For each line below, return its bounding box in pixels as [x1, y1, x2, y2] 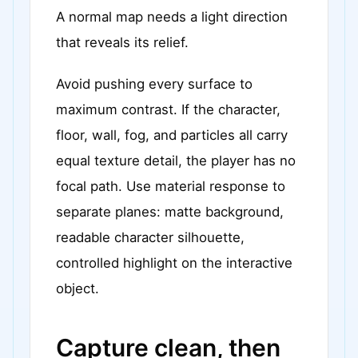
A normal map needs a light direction [56, 9, 288, 25]
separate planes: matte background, [56, 204, 284, 220]
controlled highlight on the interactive [56, 255, 292, 271]
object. [56, 280, 99, 296]
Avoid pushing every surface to [56, 76, 253, 92]
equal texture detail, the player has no [56, 153, 296, 169]
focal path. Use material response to [56, 178, 285, 194]
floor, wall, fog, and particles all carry [56, 127, 288, 143]
